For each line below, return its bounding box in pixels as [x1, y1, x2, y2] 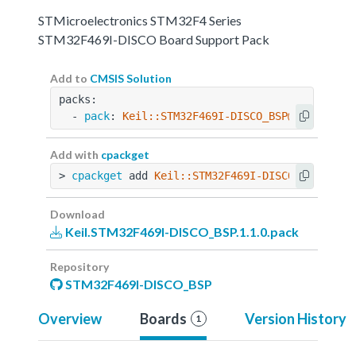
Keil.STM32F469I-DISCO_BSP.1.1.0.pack [63, 223, 299, 239]
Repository [50, 259, 109, 273]
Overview [38, 309, 102, 327]
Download [50, 207, 105, 221]
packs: [59, 92, 97, 106]
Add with [50, 147, 101, 161]
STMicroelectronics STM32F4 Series [38, 12, 242, 28]
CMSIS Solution [90, 71, 172, 85]
